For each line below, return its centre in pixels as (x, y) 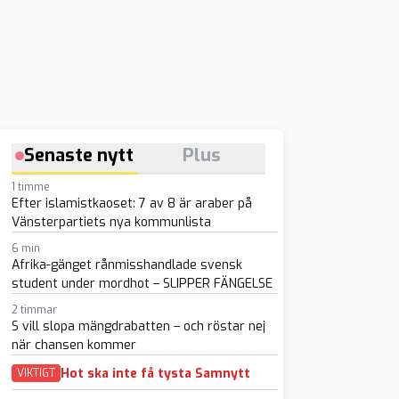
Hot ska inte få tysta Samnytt (155, 373)
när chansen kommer (73, 345)
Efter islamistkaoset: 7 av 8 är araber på (131, 204)
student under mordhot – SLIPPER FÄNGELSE (142, 284)
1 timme (30, 187)
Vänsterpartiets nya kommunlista (111, 222)
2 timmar (34, 310)
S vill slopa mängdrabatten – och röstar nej (138, 326)
